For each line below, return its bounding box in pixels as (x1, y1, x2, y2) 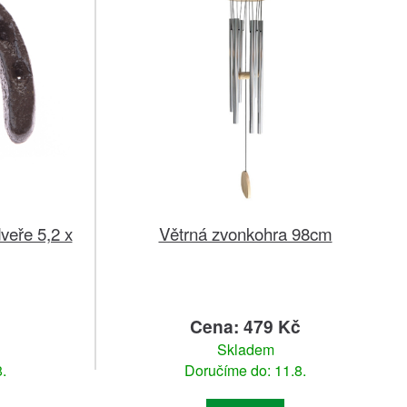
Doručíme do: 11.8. (184, 360, 306, 382)
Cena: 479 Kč (190, 313, 301, 340)
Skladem (216, 339, 274, 361)
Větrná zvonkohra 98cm (158, 221, 333, 246)
